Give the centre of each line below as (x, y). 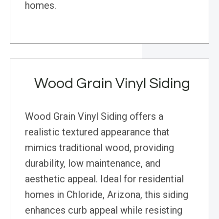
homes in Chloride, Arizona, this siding (107, 195)
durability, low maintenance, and (93, 164)
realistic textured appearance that (97, 132)
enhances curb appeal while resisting (104, 210)
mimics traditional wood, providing (99, 148)
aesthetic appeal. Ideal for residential (104, 179)
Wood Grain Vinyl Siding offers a (94, 117)
